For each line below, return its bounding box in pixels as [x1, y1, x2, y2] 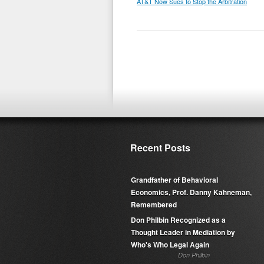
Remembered [131, 199, 177, 210]
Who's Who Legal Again [131, 239, 209, 250]
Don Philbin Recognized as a [131, 214, 226, 225]
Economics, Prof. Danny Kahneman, [131, 187, 252, 197]
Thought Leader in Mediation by [131, 227, 235, 237]
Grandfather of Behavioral [131, 174, 218, 185]
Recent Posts [130, 141, 190, 154]
